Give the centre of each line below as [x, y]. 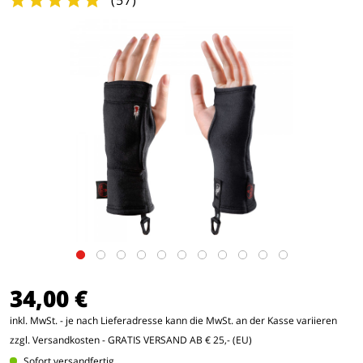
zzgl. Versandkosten [55, 340]
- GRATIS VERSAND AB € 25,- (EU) [176, 340]
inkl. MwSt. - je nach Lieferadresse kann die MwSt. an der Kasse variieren [173, 320]
